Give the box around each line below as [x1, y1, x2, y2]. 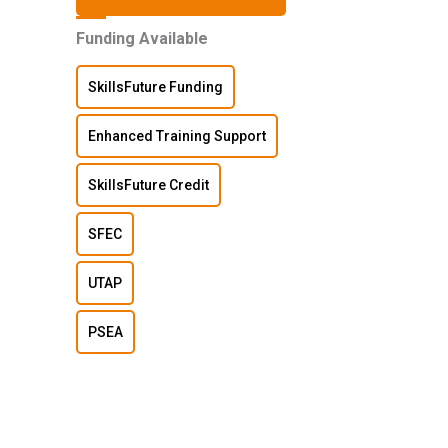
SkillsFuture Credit [87, 177, 209, 194]
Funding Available [75, 29, 208, 49]
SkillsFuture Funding [87, 79, 223, 96]
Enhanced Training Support [87, 128, 266, 145]
